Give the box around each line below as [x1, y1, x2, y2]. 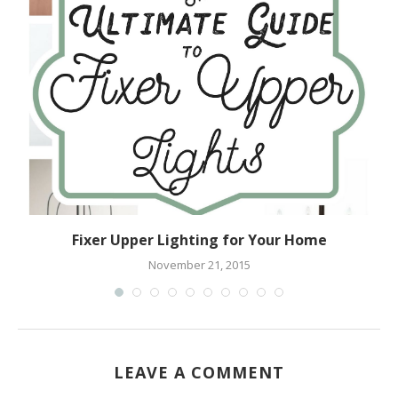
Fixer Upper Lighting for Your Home [71, 230, 327, 251]
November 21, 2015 [147, 257, 251, 274]
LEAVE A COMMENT [114, 361, 284, 383]
